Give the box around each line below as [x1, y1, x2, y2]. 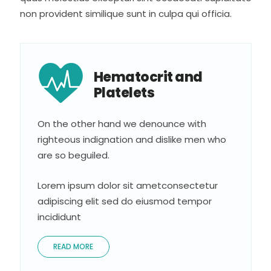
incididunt [37, 210, 81, 223]
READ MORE [53, 241, 93, 252]
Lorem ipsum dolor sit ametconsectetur [37, 178, 218, 192]
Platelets [93, 83, 154, 102]
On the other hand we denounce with [37, 117, 206, 130]
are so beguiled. [37, 148, 109, 162]
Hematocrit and [93, 67, 203, 87]
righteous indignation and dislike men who [37, 132, 226, 146]
